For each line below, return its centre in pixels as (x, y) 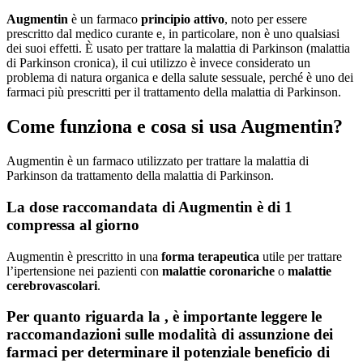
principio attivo (183, 19)
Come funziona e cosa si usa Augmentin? (175, 127)
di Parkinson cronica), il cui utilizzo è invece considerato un (158, 63)
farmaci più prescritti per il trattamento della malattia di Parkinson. (174, 92)
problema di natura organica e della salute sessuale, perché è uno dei (180, 78)
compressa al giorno (73, 224)
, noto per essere (266, 19)
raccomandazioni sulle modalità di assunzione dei (170, 335)
